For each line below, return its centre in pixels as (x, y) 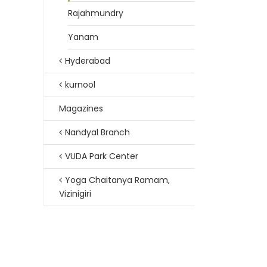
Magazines (81, 108)
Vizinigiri (75, 194)
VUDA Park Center (102, 156)
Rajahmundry (96, 13)
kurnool (80, 85)
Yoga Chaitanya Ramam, (117, 180)
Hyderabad (88, 61)
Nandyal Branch (97, 132)
